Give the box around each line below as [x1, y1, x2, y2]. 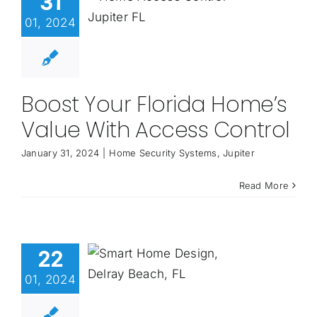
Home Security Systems [109, 147, 217, 159]
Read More [238, 180, 289, 192]
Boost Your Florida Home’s [21, 90, 287, 120]
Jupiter [223, 147, 255, 159]
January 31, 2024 [21, 147, 100, 159]
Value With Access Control [21, 115, 290, 146]
